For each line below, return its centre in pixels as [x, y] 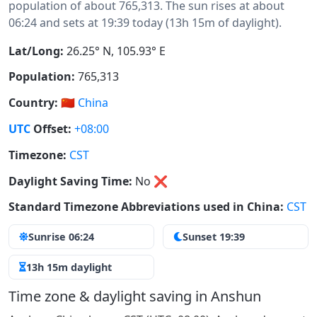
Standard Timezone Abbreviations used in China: [146, 207]
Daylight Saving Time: [70, 181]
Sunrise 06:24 [61, 237]
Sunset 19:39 [214, 237]
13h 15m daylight [69, 267]
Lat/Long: [36, 51]
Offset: [51, 128]
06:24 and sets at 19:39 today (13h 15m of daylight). [145, 22]
